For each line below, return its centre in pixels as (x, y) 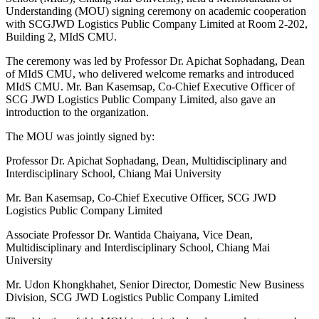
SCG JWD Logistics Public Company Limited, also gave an (141, 100)
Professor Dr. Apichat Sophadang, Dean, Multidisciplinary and (146, 161)
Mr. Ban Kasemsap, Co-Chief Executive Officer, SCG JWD (141, 198)
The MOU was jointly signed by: (80, 137)
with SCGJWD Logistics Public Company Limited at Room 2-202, (157, 24)
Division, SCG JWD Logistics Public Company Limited (132, 298)
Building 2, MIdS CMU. (61, 37)
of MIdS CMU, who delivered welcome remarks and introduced (150, 74)
